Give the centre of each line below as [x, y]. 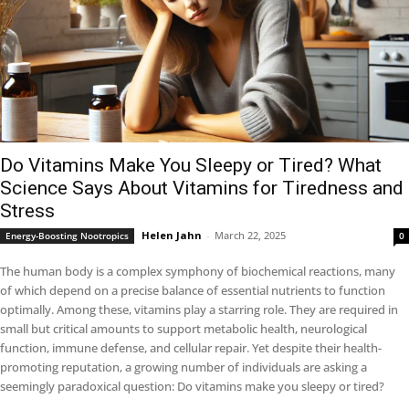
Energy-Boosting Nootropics [67, 236]
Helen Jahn [172, 235]
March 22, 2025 [250, 235]
